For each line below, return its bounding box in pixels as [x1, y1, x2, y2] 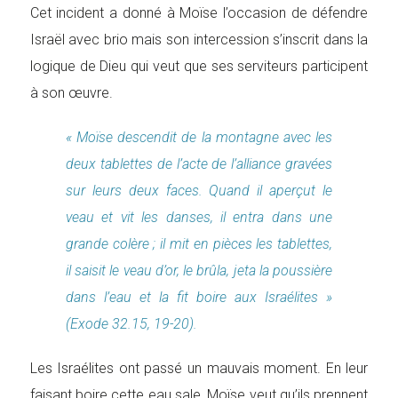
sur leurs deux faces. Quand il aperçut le [65, 182, 333, 199]
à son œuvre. [29, 84, 113, 101]
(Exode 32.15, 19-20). [65, 315, 197, 332]
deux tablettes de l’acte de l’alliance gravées [65, 155, 333, 172]
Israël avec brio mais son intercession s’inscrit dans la [29, 31, 369, 48]
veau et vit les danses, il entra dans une [65, 209, 333, 226]
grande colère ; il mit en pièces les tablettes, [65, 235, 333, 252]
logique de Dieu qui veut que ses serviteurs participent [29, 58, 369, 75]
